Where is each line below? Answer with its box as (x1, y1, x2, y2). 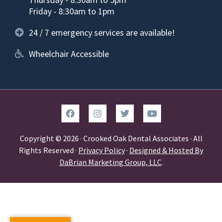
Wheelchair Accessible (28, 48, 109, 59)
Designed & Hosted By (129, 145, 203, 155)
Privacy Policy (78, 145, 125, 155)
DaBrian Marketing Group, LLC (59, 157, 162, 167)
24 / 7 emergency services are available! (28, 26, 175, 38)
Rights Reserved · (19, 145, 78, 155)
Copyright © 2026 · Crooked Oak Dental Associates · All (19, 133, 203, 143)
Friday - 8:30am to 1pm (28, 5, 114, 17)
